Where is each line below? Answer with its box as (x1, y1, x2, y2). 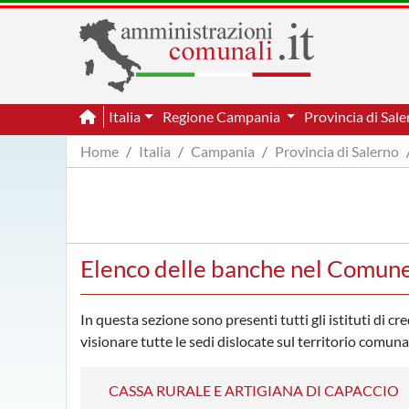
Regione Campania (162, 108, 283, 125)
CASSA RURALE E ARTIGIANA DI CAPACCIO (109, 382, 399, 399)
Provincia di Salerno (275, 142, 399, 160)
